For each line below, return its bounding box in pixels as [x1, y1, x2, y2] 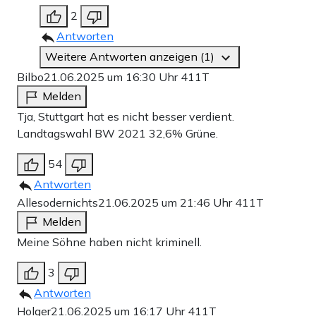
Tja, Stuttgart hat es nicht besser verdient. [17, 109, 234, 124]
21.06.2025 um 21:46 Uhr [98, 195, 235, 210]
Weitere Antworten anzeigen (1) [45, 49, 217, 64]
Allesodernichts [17, 195, 98, 210]
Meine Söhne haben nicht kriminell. [17, 235, 202, 250]
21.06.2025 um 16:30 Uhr [44, 70, 181, 85]
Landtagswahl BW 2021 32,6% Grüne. [17, 126, 218, 141]
